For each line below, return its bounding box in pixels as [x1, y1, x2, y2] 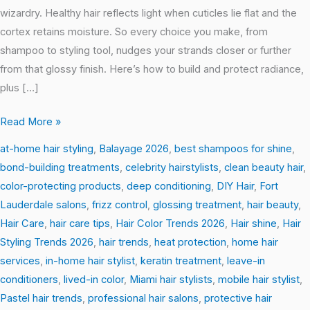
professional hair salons [88, 291, 199, 304]
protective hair [204, 291, 272, 304]
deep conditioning [127, 179, 211, 192]
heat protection [154, 235, 226, 248]
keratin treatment [140, 254, 221, 267]
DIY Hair [217, 179, 254, 192]
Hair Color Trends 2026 [116, 217, 225, 230]
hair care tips [50, 217, 110, 230]
